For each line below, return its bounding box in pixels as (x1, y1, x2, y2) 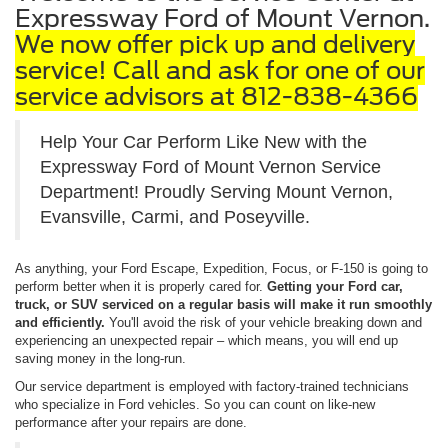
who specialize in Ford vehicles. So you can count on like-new (15, 396, 375, 412)
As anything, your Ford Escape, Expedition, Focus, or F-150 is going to (15, 260, 428, 276)
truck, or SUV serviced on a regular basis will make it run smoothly (15, 296, 432, 312)
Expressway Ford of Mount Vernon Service (40, 156, 381, 177)
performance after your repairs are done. (15, 414, 247, 430)
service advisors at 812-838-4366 (15, 81, 418, 111)
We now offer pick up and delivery (15, 29, 415, 59)
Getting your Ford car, (267, 278, 403, 294)
